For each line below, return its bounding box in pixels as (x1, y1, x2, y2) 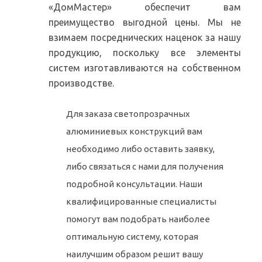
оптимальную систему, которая (65, 232, 198, 242)
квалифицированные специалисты (65, 196, 216, 206)
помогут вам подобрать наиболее (65, 214, 210, 224)
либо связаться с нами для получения (65, 161, 223, 171)
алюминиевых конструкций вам (65, 126, 202, 136)
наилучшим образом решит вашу (65, 249, 203, 259)
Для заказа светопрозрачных (65, 109, 190, 119)
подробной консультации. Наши (65, 179, 202, 189)
